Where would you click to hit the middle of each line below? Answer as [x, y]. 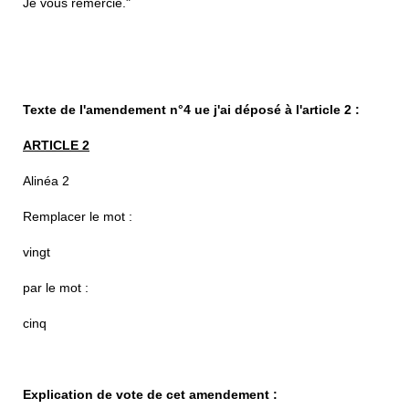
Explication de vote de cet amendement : [150, 394]
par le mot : [56, 287]
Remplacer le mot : [78, 216]
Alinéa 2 [46, 180]
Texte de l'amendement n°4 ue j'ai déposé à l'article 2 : [191, 109]
